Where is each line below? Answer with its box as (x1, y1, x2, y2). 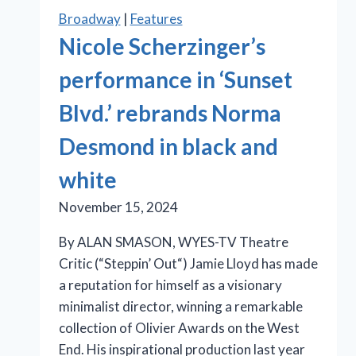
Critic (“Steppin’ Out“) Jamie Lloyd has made (58, 255, 318, 273)
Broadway (58, 10, 121, 28)
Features (130, 10, 183, 28)
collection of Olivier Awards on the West (58, 319, 300, 337)
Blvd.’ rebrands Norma (58, 99, 281, 127)
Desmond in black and (58, 133, 278, 161)
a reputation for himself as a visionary (58, 277, 282, 294)
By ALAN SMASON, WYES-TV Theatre (58, 234, 288, 251)
